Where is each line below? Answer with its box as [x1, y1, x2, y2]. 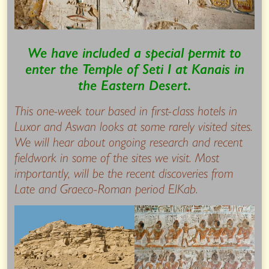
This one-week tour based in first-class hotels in [14, 100, 237, 119]
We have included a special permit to [28, 41, 241, 62]
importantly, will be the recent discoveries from [14, 162, 233, 182]
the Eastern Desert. [78, 73, 191, 94]
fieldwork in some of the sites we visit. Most [14, 147, 219, 166]
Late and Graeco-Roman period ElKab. [14, 178, 198, 198]
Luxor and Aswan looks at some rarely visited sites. [14, 115, 253, 135]
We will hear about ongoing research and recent [14, 131, 243, 151]
